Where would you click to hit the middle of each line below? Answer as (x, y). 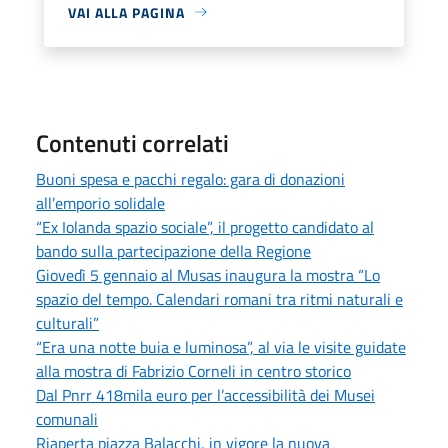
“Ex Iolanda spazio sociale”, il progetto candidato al (205, 226)
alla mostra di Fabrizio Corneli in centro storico (193, 370)
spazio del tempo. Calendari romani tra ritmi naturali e (219, 298)
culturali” (67, 322)
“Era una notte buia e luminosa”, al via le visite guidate (221, 346)
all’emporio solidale (100, 202)
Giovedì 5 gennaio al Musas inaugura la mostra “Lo (208, 274)
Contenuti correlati (132, 142)
